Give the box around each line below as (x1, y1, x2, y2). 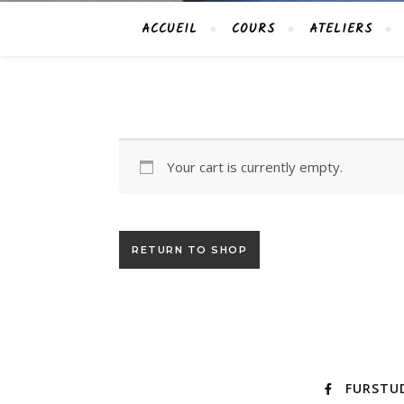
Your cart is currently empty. (166, 158, 343, 176)
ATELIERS (309, 19, 372, 39)
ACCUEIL (142, 19, 197, 39)
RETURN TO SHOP (132, 243, 247, 256)
